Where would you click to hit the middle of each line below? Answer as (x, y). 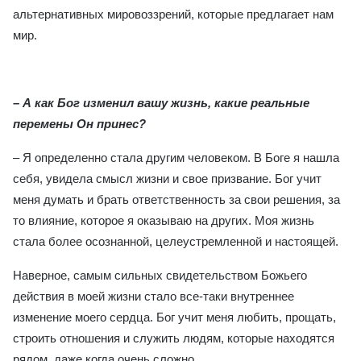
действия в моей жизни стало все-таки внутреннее (154, 296)
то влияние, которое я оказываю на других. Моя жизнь (164, 220)
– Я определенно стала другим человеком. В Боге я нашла (176, 158)
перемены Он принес (76, 124)
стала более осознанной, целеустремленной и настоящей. (176, 241)
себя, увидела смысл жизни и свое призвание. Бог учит (167, 178)
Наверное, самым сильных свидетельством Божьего (160, 275)
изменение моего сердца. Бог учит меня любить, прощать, (174, 317)
